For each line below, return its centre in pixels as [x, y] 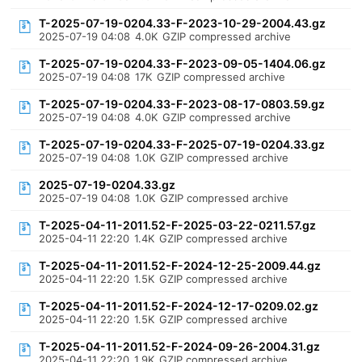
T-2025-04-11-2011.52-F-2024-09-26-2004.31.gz [180, 346]
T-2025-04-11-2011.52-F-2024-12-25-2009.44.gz [180, 265]
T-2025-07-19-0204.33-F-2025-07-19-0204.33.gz [182, 144]
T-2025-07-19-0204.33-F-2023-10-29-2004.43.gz [183, 23]
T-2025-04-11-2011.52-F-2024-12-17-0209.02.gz [179, 306]
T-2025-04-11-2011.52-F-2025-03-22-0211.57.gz [178, 225]
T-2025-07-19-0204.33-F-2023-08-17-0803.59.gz [182, 104]
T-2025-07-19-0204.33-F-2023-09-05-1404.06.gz [183, 63]
